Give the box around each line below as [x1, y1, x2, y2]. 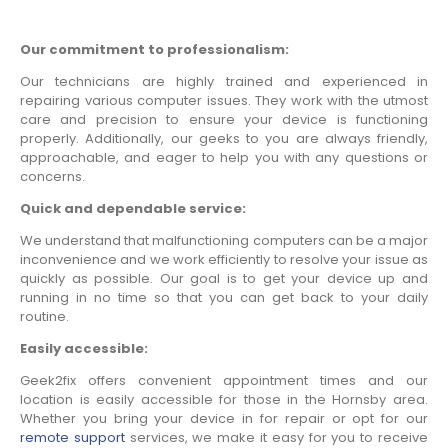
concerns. [20, 167, 85, 187]
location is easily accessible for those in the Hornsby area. [20, 390, 428, 410]
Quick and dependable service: [20, 199, 246, 219]
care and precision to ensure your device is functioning [20, 110, 428, 130]
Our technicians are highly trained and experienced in [20, 72, 428, 92]
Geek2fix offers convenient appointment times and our [20, 371, 428, 391]
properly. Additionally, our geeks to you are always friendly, [20, 129, 428, 149]
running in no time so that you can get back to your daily [20, 288, 428, 308]
